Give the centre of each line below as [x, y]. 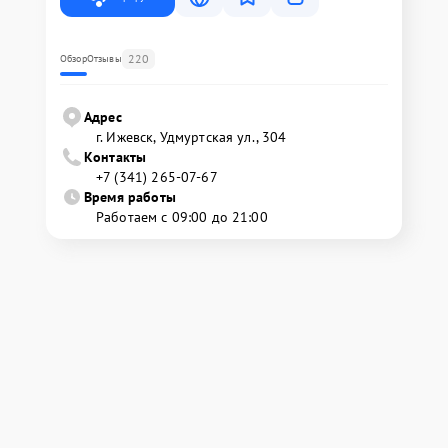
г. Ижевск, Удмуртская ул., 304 [191, 136]
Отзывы [104, 58]
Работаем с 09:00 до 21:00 [182, 216]
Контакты [115, 156]
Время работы [130, 196]
